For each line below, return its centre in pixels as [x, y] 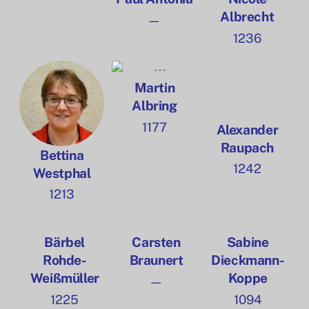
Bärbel [65, 242]
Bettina [62, 155]
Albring [154, 106]
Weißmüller [64, 278]
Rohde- [64, 260]
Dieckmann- [248, 260]
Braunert [156, 260]
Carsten [156, 242]
